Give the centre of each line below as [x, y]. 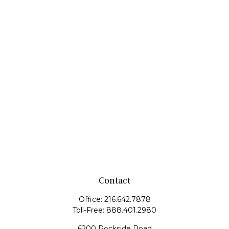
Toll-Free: [89, 210]
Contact [114, 181]
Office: [91, 199]
